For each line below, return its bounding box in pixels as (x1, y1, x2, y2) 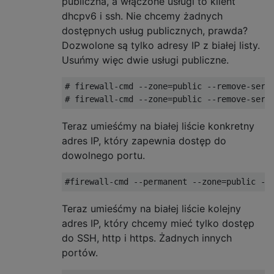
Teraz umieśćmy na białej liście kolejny (62, 202, 241, 215)
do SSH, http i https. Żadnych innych (62, 231, 232, 244)
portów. (62, 246, 98, 259)
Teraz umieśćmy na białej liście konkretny (62, 119, 254, 132)
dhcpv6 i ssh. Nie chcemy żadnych (62, 9, 223, 22)
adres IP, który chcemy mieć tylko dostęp (62, 217, 254, 229)
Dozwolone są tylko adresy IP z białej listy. (62, 39, 260, 51)
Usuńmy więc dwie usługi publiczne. (62, 53, 229, 66)
